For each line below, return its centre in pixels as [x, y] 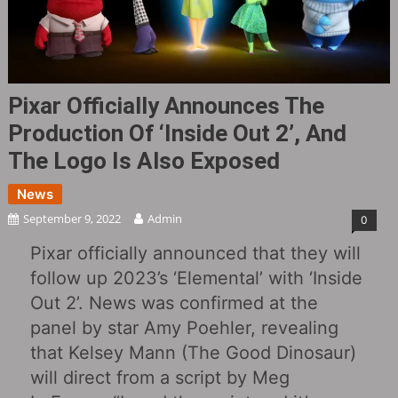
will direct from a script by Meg [159, 377]
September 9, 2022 [72, 218]
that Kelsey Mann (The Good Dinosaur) [193, 352]
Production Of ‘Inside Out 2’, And [177, 133]
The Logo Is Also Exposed [143, 160]
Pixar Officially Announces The [166, 105]
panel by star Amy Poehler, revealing [184, 327]
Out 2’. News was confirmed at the [174, 302]
